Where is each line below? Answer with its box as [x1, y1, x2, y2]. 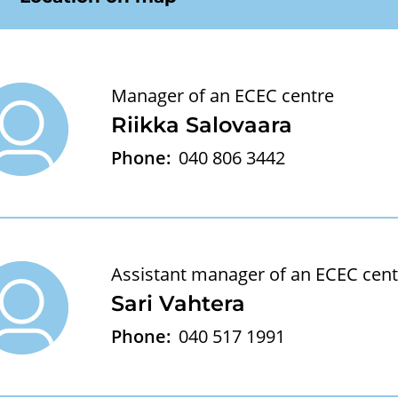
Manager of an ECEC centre [110, 84, 334, 107]
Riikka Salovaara [110, 112, 292, 138]
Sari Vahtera [110, 291, 245, 316]
